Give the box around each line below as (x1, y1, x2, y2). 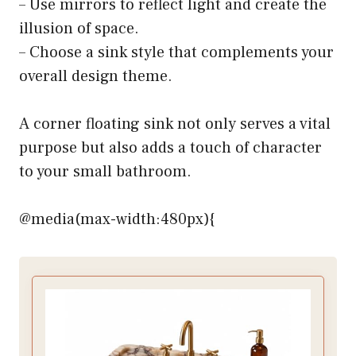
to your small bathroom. (19, 161, 192, 182)
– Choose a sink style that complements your (19, 41, 334, 63)
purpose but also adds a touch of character (19, 137, 322, 158)
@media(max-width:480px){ (19, 208, 215, 230)
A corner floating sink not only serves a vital (19, 113, 331, 134)
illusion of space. (19, 17, 139, 39)
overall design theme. (19, 65, 172, 87)
